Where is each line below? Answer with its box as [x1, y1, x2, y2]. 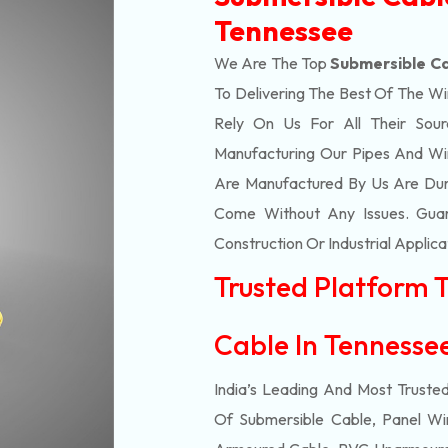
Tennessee [214, 13, 353, 48]
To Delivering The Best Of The [214, 83, 428, 103]
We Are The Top [214, 53, 331, 73]
